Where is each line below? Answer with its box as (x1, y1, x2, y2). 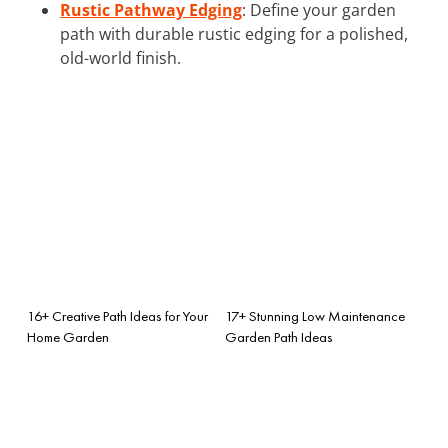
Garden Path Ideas (225, 327, 333, 346)
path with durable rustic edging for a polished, (60, 22, 408, 45)
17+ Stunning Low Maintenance (225, 306, 405, 325)
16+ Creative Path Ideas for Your (27, 306, 208, 325)
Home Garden (27, 327, 109, 346)
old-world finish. (60, 46, 181, 69)
